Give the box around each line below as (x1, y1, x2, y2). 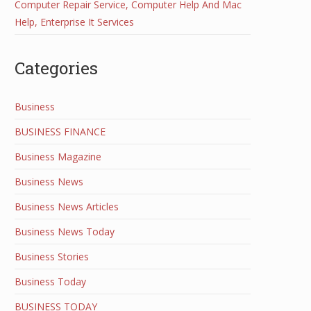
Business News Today (15, 225, 115, 238)
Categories (15, 56, 98, 79)
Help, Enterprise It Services (15, 15, 134, 28)
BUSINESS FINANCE (15, 125, 106, 138)
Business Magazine (15, 150, 101, 163)
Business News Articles (15, 200, 119, 213)
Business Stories (15, 250, 89, 263)
